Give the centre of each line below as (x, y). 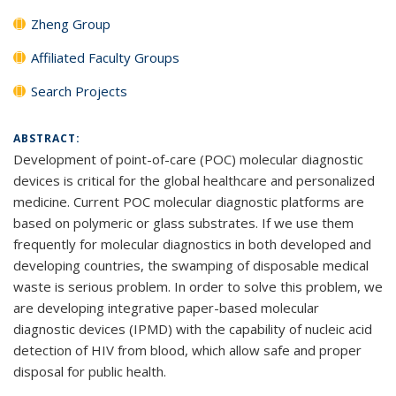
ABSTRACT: (49, 138)
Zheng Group (71, 24)
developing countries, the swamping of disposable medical (191, 265)
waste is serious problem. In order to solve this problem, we (198, 286)
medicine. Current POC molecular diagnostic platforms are (189, 202)
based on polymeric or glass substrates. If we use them (183, 223)
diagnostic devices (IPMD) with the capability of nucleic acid (193, 329)
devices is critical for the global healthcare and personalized (194, 180)
